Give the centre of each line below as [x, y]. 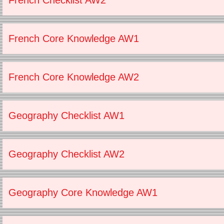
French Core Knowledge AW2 [74, 77]
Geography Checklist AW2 [66, 154]
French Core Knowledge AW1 [74, 38]
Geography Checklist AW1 [66, 115]
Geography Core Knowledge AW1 [83, 192]
